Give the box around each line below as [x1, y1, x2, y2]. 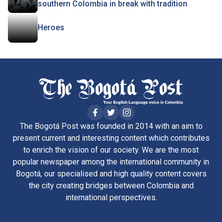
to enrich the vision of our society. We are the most [23, 145, 199, 155]
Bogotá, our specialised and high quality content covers [15, 168, 207, 178]
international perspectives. [65, 192, 157, 202]
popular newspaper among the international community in [13, 157, 209, 166]
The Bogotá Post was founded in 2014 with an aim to [19, 121, 203, 131]
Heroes [38, 23, 64, 32]
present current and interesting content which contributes [12, 133, 210, 143]
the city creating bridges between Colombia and [28, 180, 194, 190]
